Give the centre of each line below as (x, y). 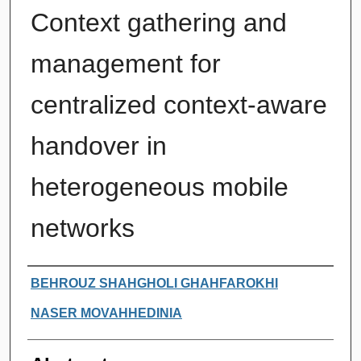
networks (82, 228)
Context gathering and (158, 22)
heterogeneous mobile (159, 187)
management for (125, 63)
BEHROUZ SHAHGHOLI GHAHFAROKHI (154, 283)
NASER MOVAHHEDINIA (106, 313)
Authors (60, 281)
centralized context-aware (178, 104)
